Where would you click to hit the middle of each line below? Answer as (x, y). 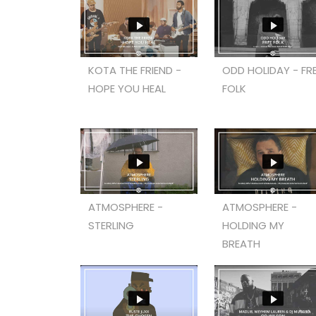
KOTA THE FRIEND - (135, 71)
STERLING (111, 226)
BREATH (242, 244)
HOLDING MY (254, 226)
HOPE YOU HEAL (127, 89)
